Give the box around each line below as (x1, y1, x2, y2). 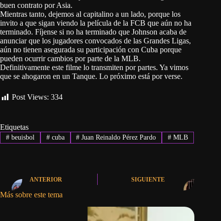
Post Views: (12, 93, 49, 102)
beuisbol (9, 133, 35, 141)
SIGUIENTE (131, 176, 165, 184)
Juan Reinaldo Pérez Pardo (79, 133, 156, 141)
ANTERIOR (30, 176, 62, 184)
